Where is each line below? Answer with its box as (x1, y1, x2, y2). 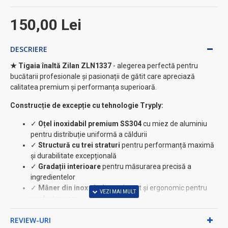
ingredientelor (31, 173, 75, 182)
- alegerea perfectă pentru (111, 62, 198, 70)
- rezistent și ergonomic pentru (107, 184, 207, 192)
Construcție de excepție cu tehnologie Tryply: (10, 101, 163, 110)
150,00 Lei (10, 16, 81, 34)
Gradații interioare (38, 162, 101, 171)
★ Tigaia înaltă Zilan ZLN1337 (10, 62, 111, 70)
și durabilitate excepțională (31, 152, 117, 160)
